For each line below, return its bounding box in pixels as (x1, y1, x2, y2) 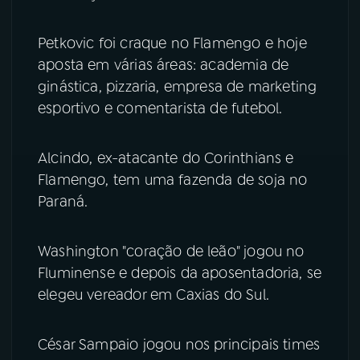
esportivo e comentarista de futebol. (38, 98, 283, 118)
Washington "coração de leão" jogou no (38, 241, 305, 261)
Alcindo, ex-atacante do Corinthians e (38, 148, 294, 168)
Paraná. (38, 191, 88, 211)
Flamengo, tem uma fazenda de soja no (38, 170, 308, 190)
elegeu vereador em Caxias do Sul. (38, 284, 269, 305)
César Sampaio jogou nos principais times (38, 334, 321, 354)
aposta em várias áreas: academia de (38, 55, 289, 75)
